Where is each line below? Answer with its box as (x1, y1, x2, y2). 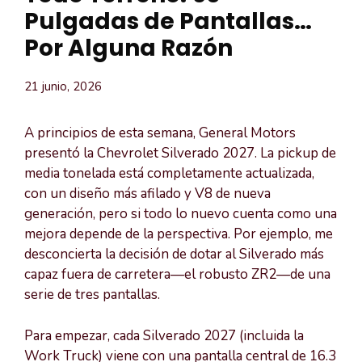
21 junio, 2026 (24, 78, 102, 95)
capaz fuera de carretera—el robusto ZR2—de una (24, 265, 330, 284)
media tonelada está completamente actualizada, (24, 164, 314, 183)
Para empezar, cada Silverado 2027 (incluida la (24, 326, 304, 345)
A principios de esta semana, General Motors (24, 124, 296, 143)
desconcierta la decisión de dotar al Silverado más (24, 245, 324, 264)
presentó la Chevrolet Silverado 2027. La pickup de (24, 144, 336, 163)
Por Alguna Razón (24, 32, 233, 65)
